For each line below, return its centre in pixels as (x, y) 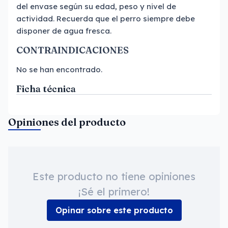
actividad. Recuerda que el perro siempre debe (106, 19)
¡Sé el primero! (114, 192)
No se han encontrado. (59, 69)
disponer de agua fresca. (64, 31)
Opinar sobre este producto (114, 210)
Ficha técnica (46, 89)
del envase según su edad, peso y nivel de (96, 6)
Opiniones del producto (67, 122)
